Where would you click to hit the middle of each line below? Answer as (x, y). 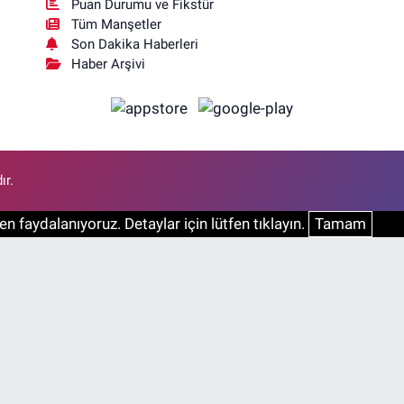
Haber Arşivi (109, 64)
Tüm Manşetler (117, 25)
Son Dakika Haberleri (135, 45)
